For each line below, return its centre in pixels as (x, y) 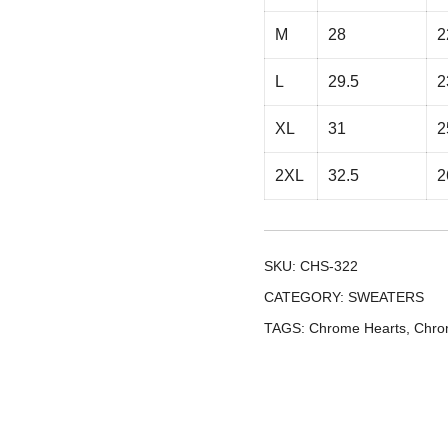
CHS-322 (329, 266)
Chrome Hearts (357, 328)
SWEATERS (386, 297)
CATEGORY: (306, 297)
